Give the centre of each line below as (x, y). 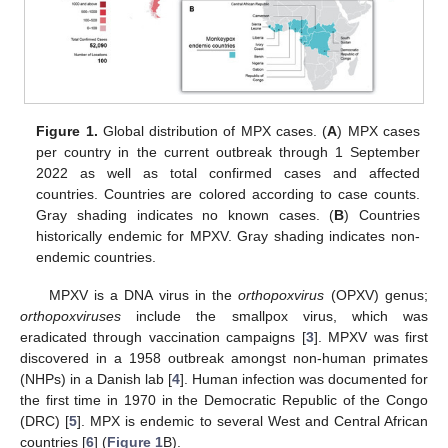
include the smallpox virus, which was (274, 316)
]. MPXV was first (371, 337)
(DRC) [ (45, 421)
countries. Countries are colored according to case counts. (228, 194)
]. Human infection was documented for (304, 379)
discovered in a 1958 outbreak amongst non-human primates (224, 358)
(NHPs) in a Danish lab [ (96, 379)
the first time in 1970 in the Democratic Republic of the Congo (224, 400)
